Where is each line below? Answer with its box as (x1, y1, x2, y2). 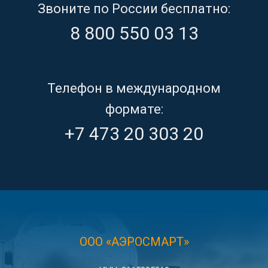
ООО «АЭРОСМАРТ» (79, 234, 189, 249)
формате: (105, 102, 163, 117)
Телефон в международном (47, 81, 221, 96)
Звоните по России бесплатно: (38, 1, 230, 17)
